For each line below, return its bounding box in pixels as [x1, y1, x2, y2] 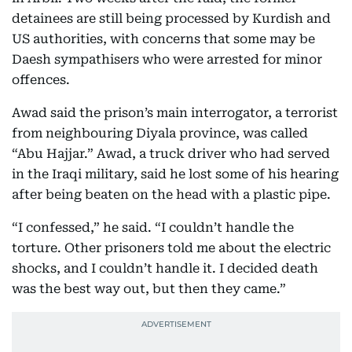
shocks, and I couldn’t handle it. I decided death [12, 261, 318, 276]
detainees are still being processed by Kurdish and [12, 11, 331, 26]
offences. [12, 72, 70, 87]
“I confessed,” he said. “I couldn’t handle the [12, 220, 294, 235]
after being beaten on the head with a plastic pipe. [12, 187, 331, 202]
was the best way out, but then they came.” [12, 281, 286, 296]
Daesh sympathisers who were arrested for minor [12, 52, 322, 67]
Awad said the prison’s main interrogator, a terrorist [12, 105, 338, 120]
